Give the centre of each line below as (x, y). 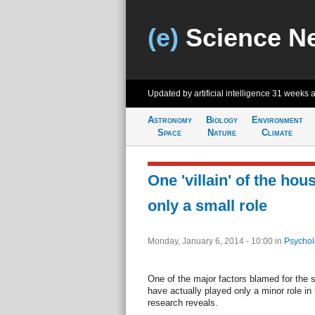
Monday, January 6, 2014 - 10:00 (211, 241)
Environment (277, 120)
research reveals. (182, 303)
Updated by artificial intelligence (210, 94)
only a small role (207, 206)
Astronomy (169, 120)
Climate (277, 133)
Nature (221, 133)
